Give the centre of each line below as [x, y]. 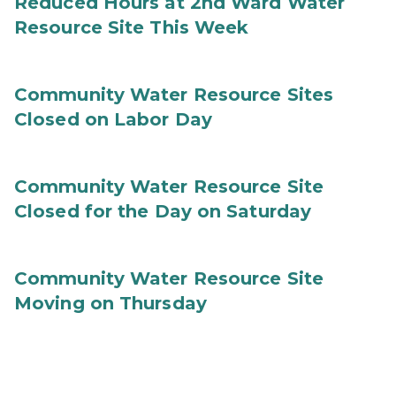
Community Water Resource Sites [174, 95]
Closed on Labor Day [113, 119]
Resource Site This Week [132, 27]
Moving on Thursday [110, 303]
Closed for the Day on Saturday [163, 211]
